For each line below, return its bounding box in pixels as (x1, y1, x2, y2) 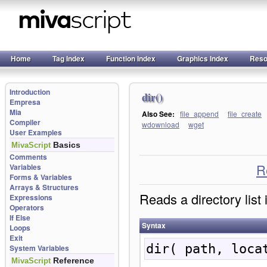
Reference (51, 256, 94, 265)
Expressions (10, 192, 52, 203)
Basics (51, 140, 80, 150)
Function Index (106, 53, 156, 64)
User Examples (10, 127, 62, 138)
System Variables (10, 243, 69, 253)
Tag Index (52, 53, 85, 64)
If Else (10, 212, 30, 223)
